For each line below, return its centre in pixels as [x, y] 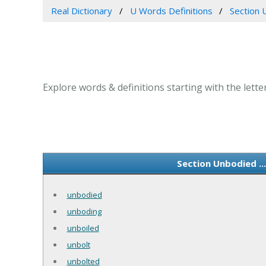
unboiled [83, 228]
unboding [84, 211]
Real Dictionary [81, 10]
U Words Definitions [171, 10]
